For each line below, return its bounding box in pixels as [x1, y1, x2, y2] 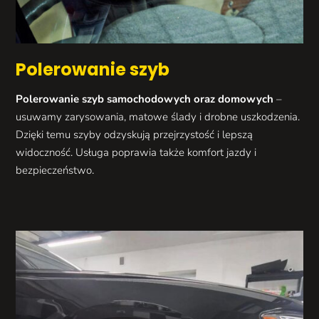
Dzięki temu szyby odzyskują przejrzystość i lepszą [16, 127, 253, 142]
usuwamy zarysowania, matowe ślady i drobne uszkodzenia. [16, 110, 300, 125]
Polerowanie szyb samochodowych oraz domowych [16, 92, 274, 107]
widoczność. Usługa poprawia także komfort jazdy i [16, 145, 257, 160]
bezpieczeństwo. [16, 163, 95, 178]
